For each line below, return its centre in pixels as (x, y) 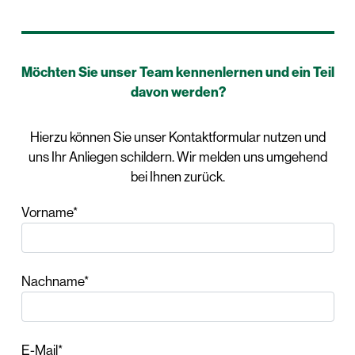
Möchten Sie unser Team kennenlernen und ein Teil (178, 72)
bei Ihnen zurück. (178, 176)
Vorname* (49, 212)
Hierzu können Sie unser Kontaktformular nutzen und (178, 137)
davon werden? (178, 92)
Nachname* (55, 281)
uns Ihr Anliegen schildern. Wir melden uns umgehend (178, 157)
